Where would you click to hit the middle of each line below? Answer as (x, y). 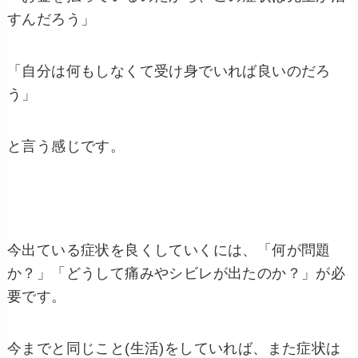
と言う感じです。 (66, 147)
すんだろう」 (51, 20)
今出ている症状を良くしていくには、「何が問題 (169, 251)
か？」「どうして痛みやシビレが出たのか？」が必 (176, 274)
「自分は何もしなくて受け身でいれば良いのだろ (169, 72)
